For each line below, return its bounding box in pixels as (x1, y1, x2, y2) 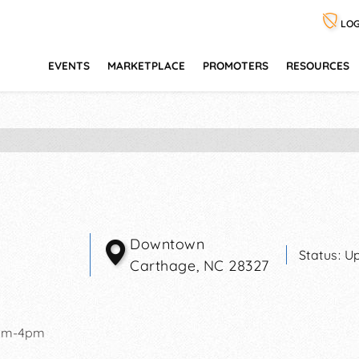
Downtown (130, 234, 205, 253)
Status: (298, 246, 345, 263)
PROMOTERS (203, 58, 268, 72)
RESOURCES (286, 58, 349, 72)
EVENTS (48, 58, 90, 72)
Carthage (130, 256, 196, 275)
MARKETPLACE (107, 58, 185, 72)
